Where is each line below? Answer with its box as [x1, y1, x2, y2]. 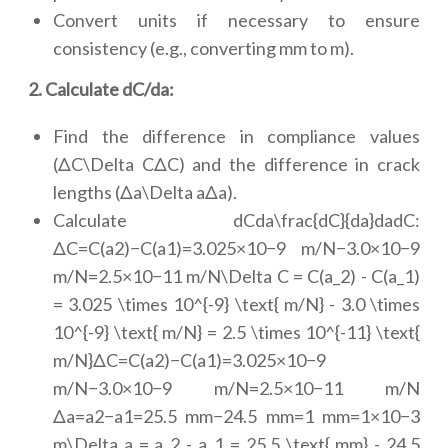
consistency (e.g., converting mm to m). [53, 37, 354, 59]
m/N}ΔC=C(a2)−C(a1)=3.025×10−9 [53, 349, 326, 371]
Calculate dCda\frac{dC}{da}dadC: [53, 209, 420, 231]
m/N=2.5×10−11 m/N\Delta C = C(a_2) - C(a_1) [53, 265, 420, 287]
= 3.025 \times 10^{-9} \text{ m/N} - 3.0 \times [53, 293, 420, 315]
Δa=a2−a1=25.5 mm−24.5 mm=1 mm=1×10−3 [53, 405, 420, 427]
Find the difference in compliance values [53, 125, 420, 147]
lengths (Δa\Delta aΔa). [53, 181, 237, 203]
